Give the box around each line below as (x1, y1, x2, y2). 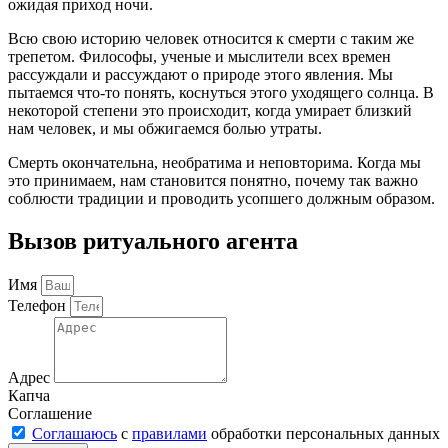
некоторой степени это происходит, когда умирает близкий (8, 101, 412, 119)
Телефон (8, 296, 70, 314)
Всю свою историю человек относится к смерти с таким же (8, 29, 414, 47)
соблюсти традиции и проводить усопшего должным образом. (8, 189, 435, 207)
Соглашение (8, 404, 92, 422)
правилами (132, 424, 207, 442)
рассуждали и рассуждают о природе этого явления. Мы (8, 65, 393, 83)
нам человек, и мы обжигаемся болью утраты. (8, 119, 322, 137)
